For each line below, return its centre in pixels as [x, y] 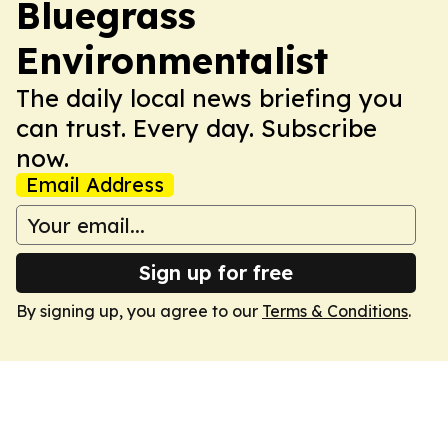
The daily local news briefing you [209, 98]
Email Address [95, 184]
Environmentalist [172, 60]
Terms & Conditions [335, 311]
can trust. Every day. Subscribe [196, 128]
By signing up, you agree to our [139, 311]
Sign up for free [216, 272]
